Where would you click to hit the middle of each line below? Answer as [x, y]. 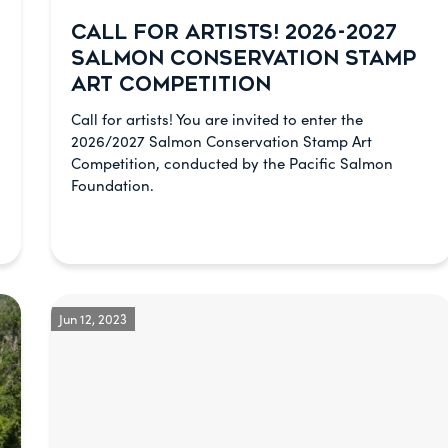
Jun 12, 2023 [92, 318]
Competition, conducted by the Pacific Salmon [231, 163]
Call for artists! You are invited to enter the [216, 119]
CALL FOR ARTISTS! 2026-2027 [233, 32]
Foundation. [112, 185]
